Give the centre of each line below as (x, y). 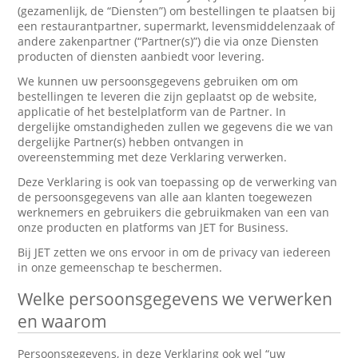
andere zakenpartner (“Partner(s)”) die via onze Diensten (169, 41)
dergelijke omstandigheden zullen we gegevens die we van (176, 127)
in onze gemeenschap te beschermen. (120, 267)
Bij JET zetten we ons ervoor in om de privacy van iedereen (175, 252)
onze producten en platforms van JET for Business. (153, 227)
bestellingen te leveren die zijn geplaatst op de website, (167, 96)
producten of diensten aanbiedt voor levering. (141, 56)
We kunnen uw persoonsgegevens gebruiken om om (158, 81)
